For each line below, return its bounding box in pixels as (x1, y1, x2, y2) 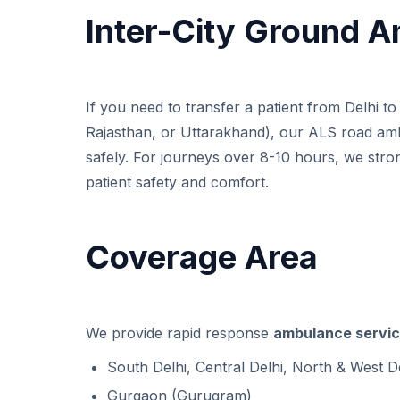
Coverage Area (86, 237, 318, 278)
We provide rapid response (86, 324, 273, 343)
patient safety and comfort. (86, 173, 269, 192)
